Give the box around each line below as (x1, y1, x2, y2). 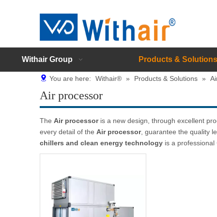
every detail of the (40, 128, 96, 136)
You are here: (47, 75, 93, 82)
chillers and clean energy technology (40, 139, 163, 147)
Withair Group (21, 55, 73, 63)
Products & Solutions (134, 75, 198, 82)
